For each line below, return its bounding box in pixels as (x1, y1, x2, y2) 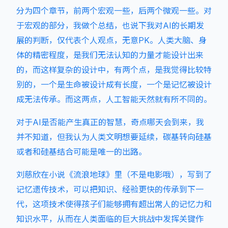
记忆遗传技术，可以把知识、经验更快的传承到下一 (16, 184, 204, 194)
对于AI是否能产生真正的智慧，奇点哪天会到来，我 (16, 117, 204, 127)
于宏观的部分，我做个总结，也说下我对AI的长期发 (16, 20, 204, 31)
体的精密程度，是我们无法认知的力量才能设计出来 (16, 50, 204, 60)
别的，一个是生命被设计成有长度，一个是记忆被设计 (16, 79, 212, 90)
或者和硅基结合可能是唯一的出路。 (16, 147, 147, 157)
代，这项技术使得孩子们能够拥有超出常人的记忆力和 (16, 199, 212, 209)
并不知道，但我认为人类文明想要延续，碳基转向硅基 (16, 132, 212, 142)
